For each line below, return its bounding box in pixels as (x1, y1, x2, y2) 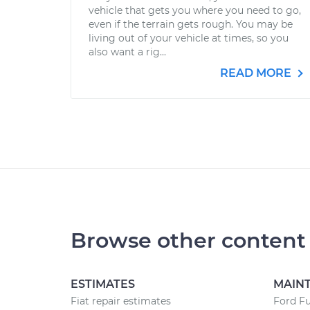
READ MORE (220, 66, 294, 80)
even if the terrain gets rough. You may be (89, 18, 293, 30)
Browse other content (71, 228, 306, 253)
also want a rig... (89, 46, 166, 58)
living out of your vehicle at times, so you (89, 32, 289, 44)
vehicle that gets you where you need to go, (89, 4, 301, 17)
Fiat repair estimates (71, 295, 171, 307)
